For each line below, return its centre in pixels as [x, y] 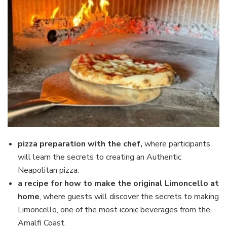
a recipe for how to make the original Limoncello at [118, 184]
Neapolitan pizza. [48, 171]
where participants [176, 144]
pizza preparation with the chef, [80, 144]
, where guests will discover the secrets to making [129, 197]
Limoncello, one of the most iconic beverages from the [114, 210]
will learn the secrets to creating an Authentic [100, 157]
